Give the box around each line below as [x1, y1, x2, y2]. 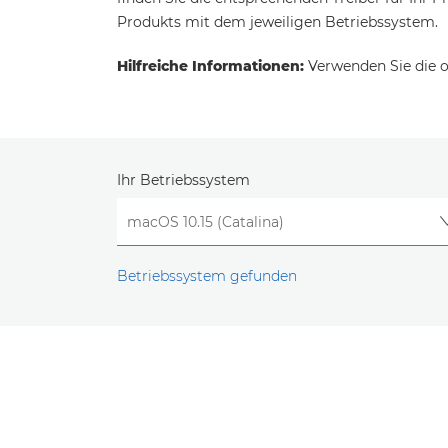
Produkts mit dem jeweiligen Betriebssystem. [117, 13, 438, 31]
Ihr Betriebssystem [117, 171, 250, 189]
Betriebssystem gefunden [117, 267, 297, 286]
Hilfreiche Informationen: [117, 57, 304, 75]
